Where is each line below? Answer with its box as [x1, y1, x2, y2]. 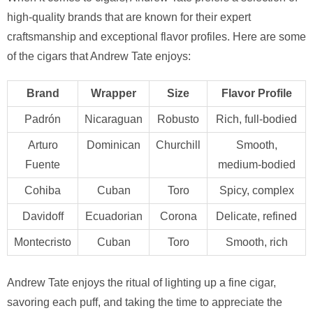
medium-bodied [217, 159, 296, 171]
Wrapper [91, 87, 136, 100]
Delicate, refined [216, 210, 297, 223]
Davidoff [22, 210, 64, 223]
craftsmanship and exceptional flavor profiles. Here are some [7, 31, 306, 43]
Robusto [157, 113, 199, 126]
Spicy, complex [219, 184, 294, 197]
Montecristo [14, 236, 71, 249]
